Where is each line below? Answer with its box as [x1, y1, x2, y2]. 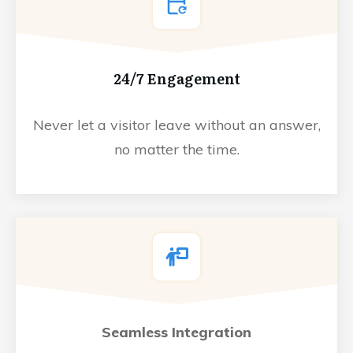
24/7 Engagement [113, 68, 240, 90]
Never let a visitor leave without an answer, [32, 116, 321, 135]
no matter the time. [113, 140, 240, 159]
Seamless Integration [102, 323, 251, 342]
